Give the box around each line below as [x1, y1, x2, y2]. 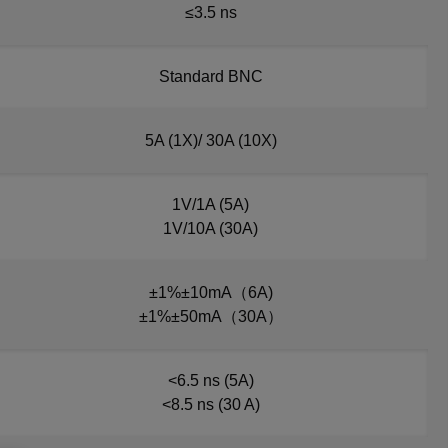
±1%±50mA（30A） [138, 308, 283, 325]
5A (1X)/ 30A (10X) [144, 132, 277, 149]
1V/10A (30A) [163, 220, 258, 237]
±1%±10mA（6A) [148, 284, 273, 301]
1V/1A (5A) [172, 196, 249, 213]
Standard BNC [158, 68, 263, 85]
